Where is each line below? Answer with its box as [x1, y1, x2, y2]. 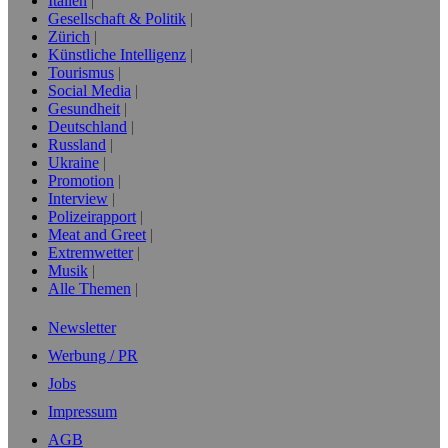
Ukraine [48, 154, 99, 171]
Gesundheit [48, 100, 120, 117]
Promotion [48, 172, 114, 189]
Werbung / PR [48, 347, 138, 364]
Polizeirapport [48, 208, 136, 225]
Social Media [48, 82, 131, 99]
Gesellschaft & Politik [48, 10, 186, 27]
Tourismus [48, 64, 114, 81]
